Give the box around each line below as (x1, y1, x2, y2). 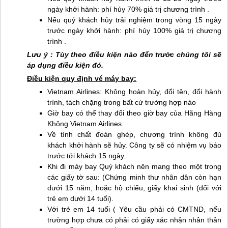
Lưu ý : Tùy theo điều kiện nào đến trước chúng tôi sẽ (27, 50, 221, 59)
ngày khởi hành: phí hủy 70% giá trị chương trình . (47, 5, 210, 13)
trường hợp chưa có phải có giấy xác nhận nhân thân (47, 216, 221, 224)
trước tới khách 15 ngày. (47, 152, 126, 160)
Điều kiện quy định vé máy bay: (27, 74, 137, 82)
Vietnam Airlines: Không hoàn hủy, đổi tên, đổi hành (47, 88, 221, 96)
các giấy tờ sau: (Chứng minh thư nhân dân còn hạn (47, 173, 221, 181)
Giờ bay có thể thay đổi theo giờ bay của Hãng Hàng (47, 109, 221, 117)
